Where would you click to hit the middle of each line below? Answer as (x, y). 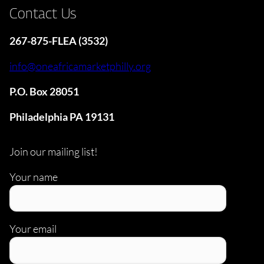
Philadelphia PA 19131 (62, 116)
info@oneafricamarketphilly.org (80, 66)
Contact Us (43, 13)
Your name (34, 176)
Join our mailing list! (54, 151)
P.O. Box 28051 (44, 91)
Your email (33, 229)
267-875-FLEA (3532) (59, 40)
